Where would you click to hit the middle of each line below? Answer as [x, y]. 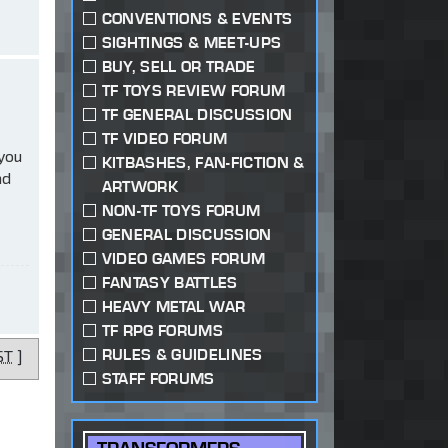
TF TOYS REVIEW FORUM [193, 91]
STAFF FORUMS [158, 379]
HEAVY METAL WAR [173, 307]
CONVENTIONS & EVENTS [197, 19]
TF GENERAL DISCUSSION [197, 115]
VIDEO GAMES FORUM [183, 259]
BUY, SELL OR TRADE [178, 67]
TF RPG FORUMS [162, 331]
